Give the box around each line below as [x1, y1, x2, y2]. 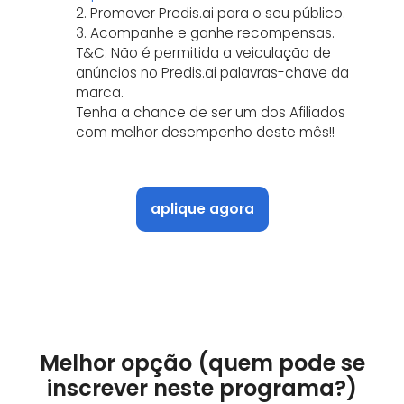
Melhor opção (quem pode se [39, 348, 365, 378]
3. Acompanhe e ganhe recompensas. [76, 23, 335, 42]
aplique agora [150, 199, 254, 218]
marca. [76, 83, 124, 102]
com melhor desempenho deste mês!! [76, 123, 335, 142]
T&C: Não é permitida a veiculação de [76, 43, 331, 62]
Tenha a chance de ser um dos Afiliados [76, 103, 345, 122]
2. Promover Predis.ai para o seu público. [76, 4, 345, 23]
